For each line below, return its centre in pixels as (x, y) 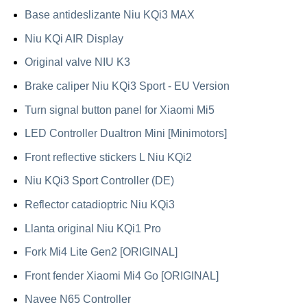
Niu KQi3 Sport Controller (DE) (99, 181)
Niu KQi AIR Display (74, 38)
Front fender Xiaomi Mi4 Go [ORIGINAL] (121, 275)
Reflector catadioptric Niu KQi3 (99, 204)
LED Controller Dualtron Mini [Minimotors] (125, 134)
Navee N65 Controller (77, 299)
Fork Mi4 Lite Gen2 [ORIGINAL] (101, 252)
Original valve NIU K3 (77, 62)
